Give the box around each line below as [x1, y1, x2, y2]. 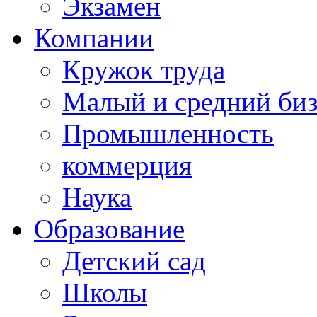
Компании [34, 23, 154, 54]
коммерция [62, 150, 192, 181]
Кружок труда [62, 54, 225, 86]
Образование [34, 214, 185, 245]
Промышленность [62, 118, 274, 149]
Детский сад [62, 246, 206, 277]
